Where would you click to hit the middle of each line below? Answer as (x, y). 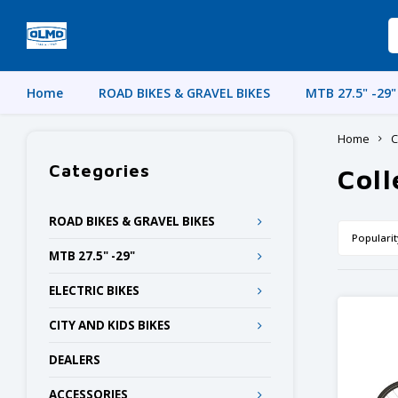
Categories (99, 170)
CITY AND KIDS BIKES (110, 325)
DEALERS (75, 360)
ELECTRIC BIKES (94, 291)
